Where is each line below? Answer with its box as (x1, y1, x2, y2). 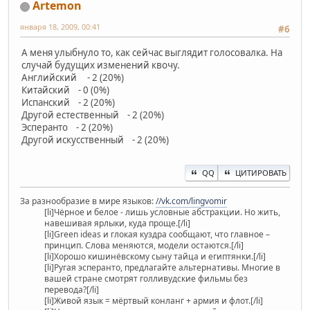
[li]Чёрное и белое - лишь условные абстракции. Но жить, (44, 206, 280, 218)
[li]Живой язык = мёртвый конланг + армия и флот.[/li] (44, 294, 263, 307)
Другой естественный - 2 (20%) (21, 109, 164, 122)
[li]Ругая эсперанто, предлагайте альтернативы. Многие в (44, 261, 280, 273)
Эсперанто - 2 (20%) (21, 121, 113, 134)
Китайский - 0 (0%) (21, 84, 109, 97)
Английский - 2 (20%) (21, 71, 124, 84)
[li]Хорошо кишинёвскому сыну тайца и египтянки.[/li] (44, 250, 266, 262)
